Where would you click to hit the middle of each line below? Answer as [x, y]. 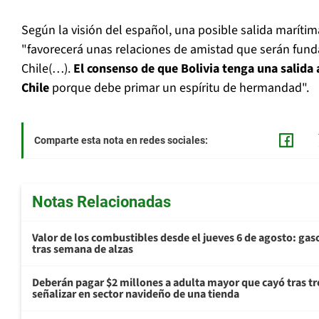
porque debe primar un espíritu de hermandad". [179, 88]
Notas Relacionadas [101, 202]
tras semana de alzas [83, 250]
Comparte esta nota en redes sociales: [121, 141]
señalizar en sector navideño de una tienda [136, 294]
